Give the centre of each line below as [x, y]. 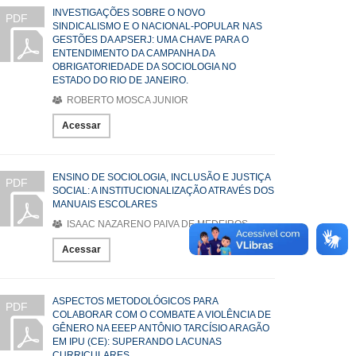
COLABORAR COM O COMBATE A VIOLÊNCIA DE [162, 315]
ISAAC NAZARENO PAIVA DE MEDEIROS [156, 224]
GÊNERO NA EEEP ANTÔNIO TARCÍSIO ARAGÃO [161, 328]
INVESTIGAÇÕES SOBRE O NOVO [129, 13]
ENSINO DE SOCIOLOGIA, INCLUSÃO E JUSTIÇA [161, 177]
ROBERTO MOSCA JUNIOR [126, 100]
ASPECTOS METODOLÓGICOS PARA [135, 301]
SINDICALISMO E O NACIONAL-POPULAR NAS [157, 26]
